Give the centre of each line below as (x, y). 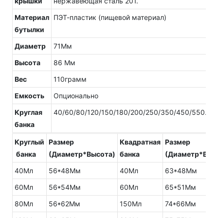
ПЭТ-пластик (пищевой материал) (110, 17)
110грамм (70, 79)
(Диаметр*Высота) (82, 154)
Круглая (28, 112)
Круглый (29, 142)
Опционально (76, 95)
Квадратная (140, 142)
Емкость (29, 95)
